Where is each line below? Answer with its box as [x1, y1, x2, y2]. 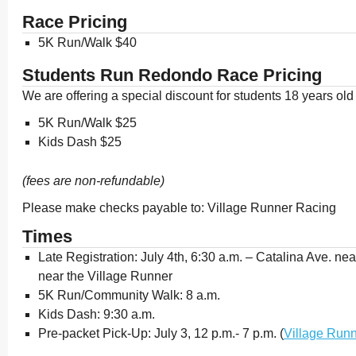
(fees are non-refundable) [22, 174, 164, 188]
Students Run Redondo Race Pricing [22, 65, 322, 85]
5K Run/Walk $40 [38, 36, 137, 49]
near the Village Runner [38, 269, 172, 283]
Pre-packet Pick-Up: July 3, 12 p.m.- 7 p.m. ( [38, 327, 284, 340]
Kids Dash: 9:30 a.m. [38, 308, 155, 321]
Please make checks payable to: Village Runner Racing [22, 201, 336, 215]
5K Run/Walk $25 [38, 116, 137, 130]
